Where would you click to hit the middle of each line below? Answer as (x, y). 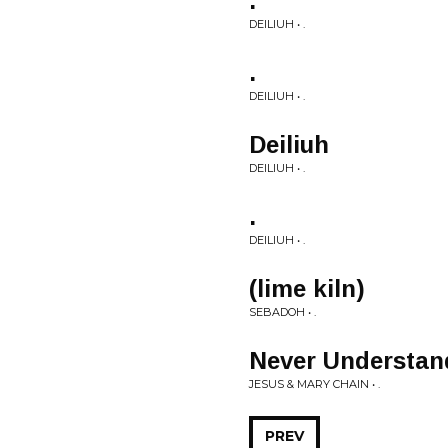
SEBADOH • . (282, 312)
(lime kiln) (307, 288)
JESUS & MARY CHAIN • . (314, 384)
